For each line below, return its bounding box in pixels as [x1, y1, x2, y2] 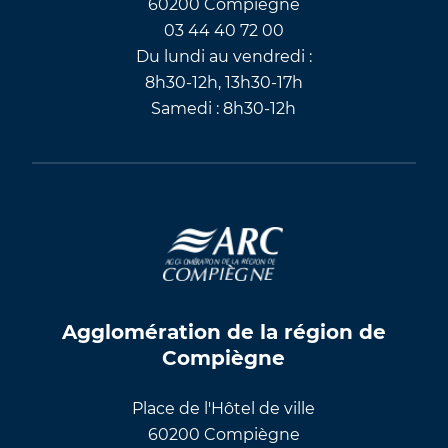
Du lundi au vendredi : [135, 46, 312, 66]
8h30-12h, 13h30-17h [144, 72, 303, 92]
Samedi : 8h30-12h [151, 98, 297, 118]
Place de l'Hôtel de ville [132, 398, 316, 418]
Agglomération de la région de [61, 319, 386, 344]
